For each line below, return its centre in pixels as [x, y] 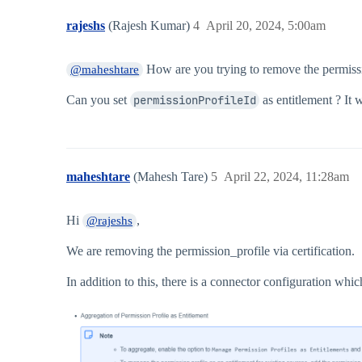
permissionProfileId [195, 101]
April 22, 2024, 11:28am [286, 177]
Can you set [98, 100]
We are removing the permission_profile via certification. [210, 251]
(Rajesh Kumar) [151, 26]
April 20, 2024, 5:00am [266, 26]
